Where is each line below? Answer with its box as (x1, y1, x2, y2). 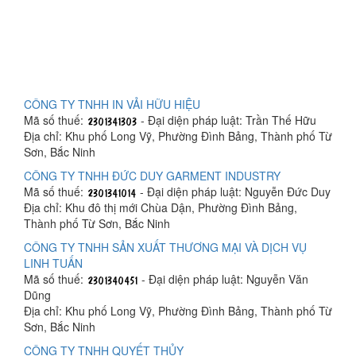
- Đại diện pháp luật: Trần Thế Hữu (137, 112, 316, 128)
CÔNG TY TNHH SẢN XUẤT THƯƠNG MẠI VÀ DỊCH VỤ (24, 239, 307, 255)
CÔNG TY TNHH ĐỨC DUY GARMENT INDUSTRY (24, 168, 281, 184)
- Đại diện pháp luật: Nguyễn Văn (138, 271, 308, 287)
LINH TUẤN (24, 255, 83, 271)
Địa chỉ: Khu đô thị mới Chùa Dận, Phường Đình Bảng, (24, 199, 297, 215)
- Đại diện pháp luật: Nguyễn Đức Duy (137, 184, 331, 199)
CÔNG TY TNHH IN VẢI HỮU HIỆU (24, 96, 200, 112)
